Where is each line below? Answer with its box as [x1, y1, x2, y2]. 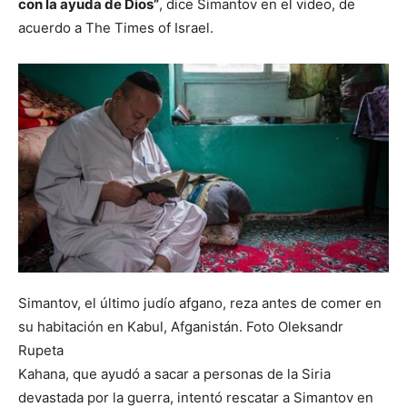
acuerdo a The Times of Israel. [18, 19, 213, 37]
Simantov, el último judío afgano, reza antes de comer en [18, 293, 382, 312]
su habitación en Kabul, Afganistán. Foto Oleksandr [18, 317, 343, 335]
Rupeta [18, 341, 64, 359]
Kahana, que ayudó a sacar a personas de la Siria [18, 364, 331, 382]
